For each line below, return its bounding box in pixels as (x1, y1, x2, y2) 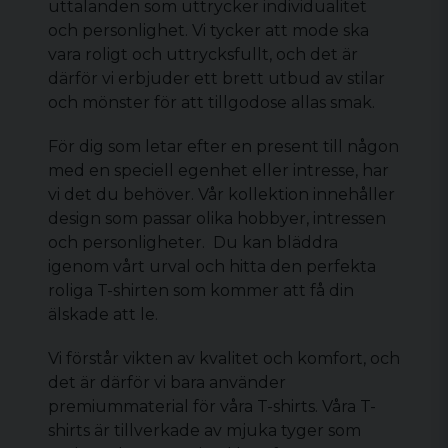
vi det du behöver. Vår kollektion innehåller (48, 185, 395, 204)
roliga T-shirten (48, 281, 169, 300)
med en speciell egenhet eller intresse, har (48, 161, 389, 180)
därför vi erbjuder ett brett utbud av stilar (48, 69, 385, 88)
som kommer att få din (169, 281, 354, 300)
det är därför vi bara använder (48, 373, 286, 392)
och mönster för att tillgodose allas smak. (48, 93, 375, 112)
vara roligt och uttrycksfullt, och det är (48, 45, 358, 64)
